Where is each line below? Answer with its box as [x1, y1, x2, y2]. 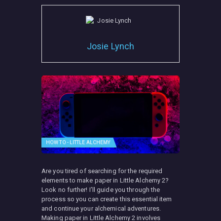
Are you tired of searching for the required [41, 167, 163, 175]
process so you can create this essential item [41, 195, 172, 203]
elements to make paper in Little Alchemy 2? [41, 176, 169, 184]
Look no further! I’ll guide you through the [41, 185, 160, 193]
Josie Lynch [86, 41, 135, 52]
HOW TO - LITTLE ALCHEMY [46, 140, 110, 146]
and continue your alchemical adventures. [41, 204, 161, 212]
